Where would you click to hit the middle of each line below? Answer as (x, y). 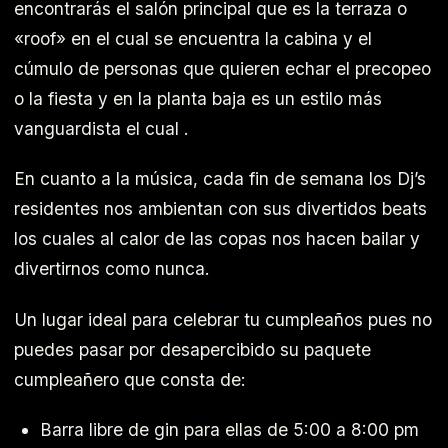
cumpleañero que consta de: (130, 379)
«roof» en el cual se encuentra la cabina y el (193, 38)
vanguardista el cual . (101, 128)
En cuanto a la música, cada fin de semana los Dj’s (220, 179)
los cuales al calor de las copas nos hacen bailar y (217, 239)
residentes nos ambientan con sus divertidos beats (220, 209)
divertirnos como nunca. (112, 269)
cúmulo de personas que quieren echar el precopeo (222, 68)
